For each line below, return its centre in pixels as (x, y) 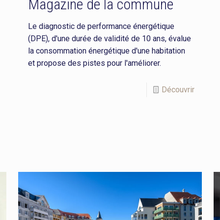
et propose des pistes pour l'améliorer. (94, 63)
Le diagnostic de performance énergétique (101, 27)
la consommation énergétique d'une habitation (106, 51)
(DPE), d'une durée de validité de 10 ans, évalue (109, 39)
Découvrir (178, 90)
